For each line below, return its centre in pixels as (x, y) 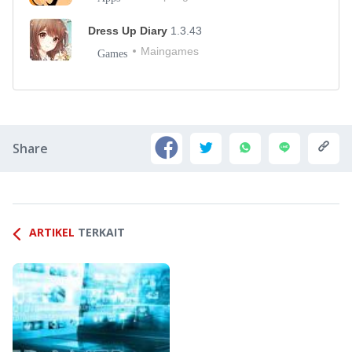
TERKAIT (101, 233)
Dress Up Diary (129, 31)
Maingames (170, 51)
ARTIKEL (52, 233)
